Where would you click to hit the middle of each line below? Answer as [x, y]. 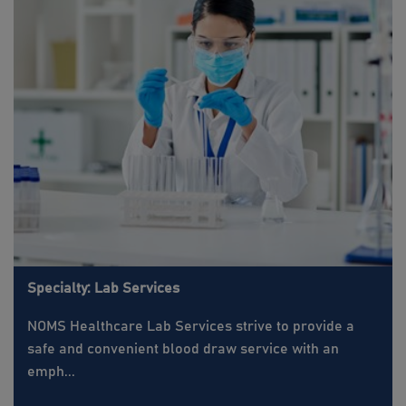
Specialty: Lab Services [103, 289]
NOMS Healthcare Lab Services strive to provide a [191, 327]
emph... [51, 372]
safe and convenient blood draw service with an [183, 349]
